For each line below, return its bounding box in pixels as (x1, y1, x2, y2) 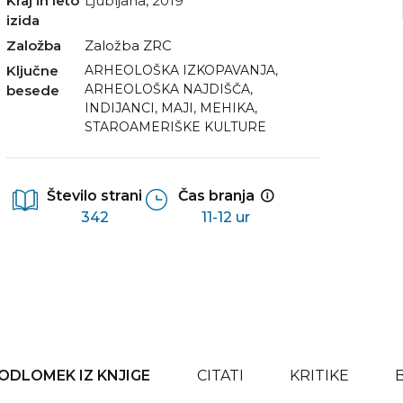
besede (6, 82, 59, 99)
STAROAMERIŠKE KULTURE (85, 119, 266, 135)
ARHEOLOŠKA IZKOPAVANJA (94, 62, 275, 78)
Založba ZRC (85, 37, 172, 54)
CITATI (196, 367, 244, 384)
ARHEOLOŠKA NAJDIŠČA (85, 81, 250, 97)
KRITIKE (289, 367, 349, 384)
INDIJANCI (85, 100, 155, 116)
